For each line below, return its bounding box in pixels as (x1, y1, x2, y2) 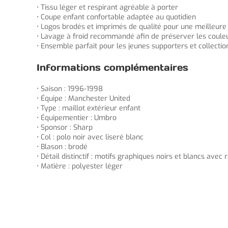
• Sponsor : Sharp (37, 123, 93, 132)
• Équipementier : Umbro (37, 113, 117, 123)
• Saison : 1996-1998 (37, 84, 103, 94)
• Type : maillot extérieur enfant (37, 103, 140, 113)
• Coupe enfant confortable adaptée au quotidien (37, 12, 196, 22)
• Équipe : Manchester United (37, 94, 130, 103)
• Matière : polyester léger (37, 161, 123, 171)
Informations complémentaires (37, 62, 188, 73)
